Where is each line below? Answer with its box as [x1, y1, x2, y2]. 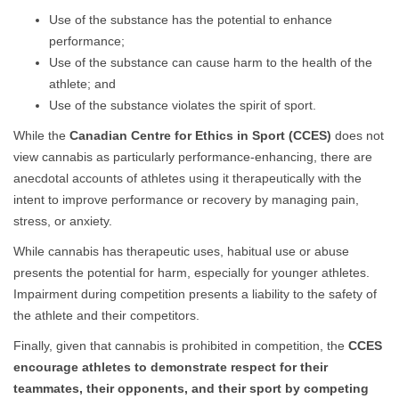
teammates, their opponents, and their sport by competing [13, 381, 369, 396]
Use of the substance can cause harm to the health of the [49, 55, 372, 70]
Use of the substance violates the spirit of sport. [49, 98, 316, 113]
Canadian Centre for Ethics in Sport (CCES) [69, 128, 331, 143]
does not [331, 128, 384, 143]
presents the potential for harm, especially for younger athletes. [13, 265, 370, 281]
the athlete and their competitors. [13, 308, 199, 323]
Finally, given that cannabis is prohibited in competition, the [13, 338, 348, 354]
